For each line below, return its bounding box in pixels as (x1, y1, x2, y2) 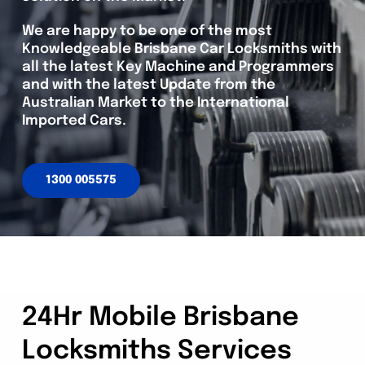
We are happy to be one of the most (21, 24, 272, 38)
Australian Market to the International (21, 95, 289, 110)
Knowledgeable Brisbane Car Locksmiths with (21, 42, 341, 56)
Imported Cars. (21, 113, 126, 128)
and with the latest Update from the (21, 77, 275, 92)
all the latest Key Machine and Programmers (21, 59, 334, 74)
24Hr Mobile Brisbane (21, 304, 299, 332)
